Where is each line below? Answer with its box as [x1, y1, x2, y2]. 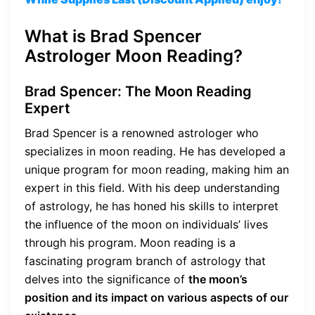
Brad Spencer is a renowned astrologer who [25, 125, 259, 140]
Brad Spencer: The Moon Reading [25, 82, 252, 100]
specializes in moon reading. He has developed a [25, 143, 285, 158]
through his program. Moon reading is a [25, 235, 236, 250]
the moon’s [188, 271, 247, 286]
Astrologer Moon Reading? [25, 45, 243, 66]
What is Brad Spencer [25, 25, 202, 46]
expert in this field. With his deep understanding [25, 180, 280, 195]
